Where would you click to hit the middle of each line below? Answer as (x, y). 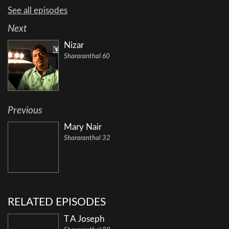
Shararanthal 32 (87, 139)
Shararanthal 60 (87, 57)
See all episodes (38, 11)
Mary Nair (83, 127)
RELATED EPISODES (57, 202)
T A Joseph (84, 219)
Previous (25, 111)
